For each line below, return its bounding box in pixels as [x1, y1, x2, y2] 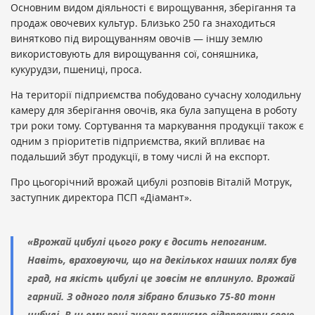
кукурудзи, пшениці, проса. [11, 63, 142, 77]
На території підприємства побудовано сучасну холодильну [11, 88, 301, 102]
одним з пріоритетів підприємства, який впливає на [11, 134, 265, 148]
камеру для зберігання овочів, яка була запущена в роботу [11, 103, 297, 117]
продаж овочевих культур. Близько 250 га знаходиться [11, 16, 276, 30]
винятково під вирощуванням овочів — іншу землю [11, 32, 263, 46]
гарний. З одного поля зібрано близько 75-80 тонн [27, 290, 276, 304]
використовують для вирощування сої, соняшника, [11, 47, 258, 61]
